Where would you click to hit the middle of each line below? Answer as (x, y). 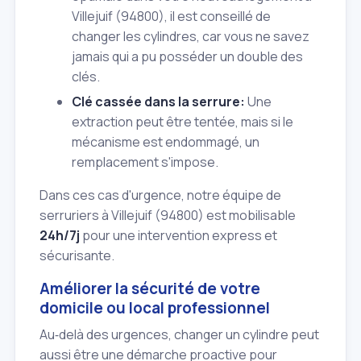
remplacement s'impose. (145, 162)
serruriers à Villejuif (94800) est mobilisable (168, 216)
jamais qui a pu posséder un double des (187, 56)
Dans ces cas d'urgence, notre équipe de (160, 195)
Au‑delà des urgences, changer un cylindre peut (179, 334)
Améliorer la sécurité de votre (150, 289)
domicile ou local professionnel (155, 308)
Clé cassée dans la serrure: (158, 102)
